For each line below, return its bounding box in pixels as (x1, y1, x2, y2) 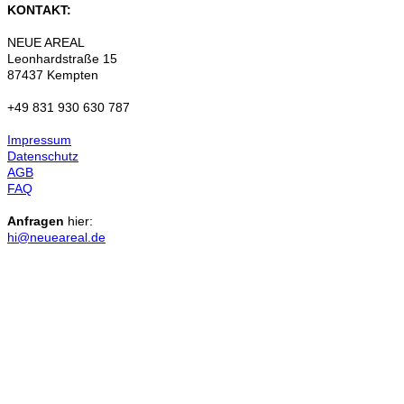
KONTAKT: (7, 2, 71, 17)
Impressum (7, 132, 71, 147)
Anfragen (7, 213, 64, 228)
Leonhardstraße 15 (7, 50, 117, 66)
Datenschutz (7, 148, 78, 163)
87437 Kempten (7, 67, 98, 82)
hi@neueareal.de (7, 229, 106, 244)
